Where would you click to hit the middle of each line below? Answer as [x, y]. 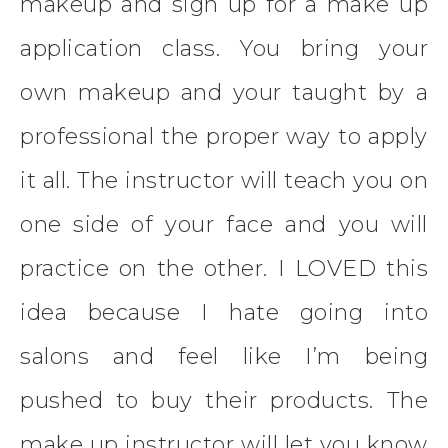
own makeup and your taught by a [224, 92]
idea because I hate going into [224, 312]
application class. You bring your [224, 48]
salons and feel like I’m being [224, 356]
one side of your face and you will [224, 224]
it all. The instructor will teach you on [224, 180]
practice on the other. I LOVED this [224, 268]
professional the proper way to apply [224, 136]
